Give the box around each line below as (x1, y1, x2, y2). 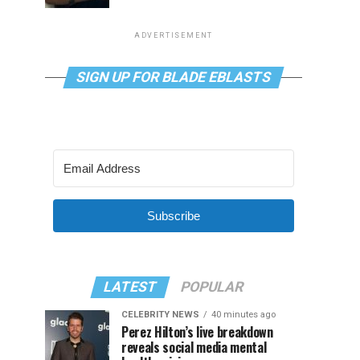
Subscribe (147, 209, 200, 223)
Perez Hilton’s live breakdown (121, 322, 273, 342)
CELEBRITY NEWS (121, 309, 199, 320)
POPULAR (178, 279, 246, 295)
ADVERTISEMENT (133, 31, 214, 39)
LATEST (101, 279, 159, 295)
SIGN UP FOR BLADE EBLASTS (74, 69, 273, 85)
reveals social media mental (121, 337, 267, 357)
